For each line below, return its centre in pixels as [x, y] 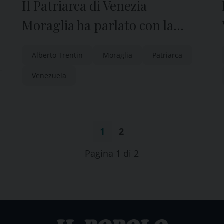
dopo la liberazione [77, 64]
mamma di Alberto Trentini [101, 45]
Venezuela [49, 76]
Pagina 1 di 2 [112, 153]
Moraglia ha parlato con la [98, 25]
